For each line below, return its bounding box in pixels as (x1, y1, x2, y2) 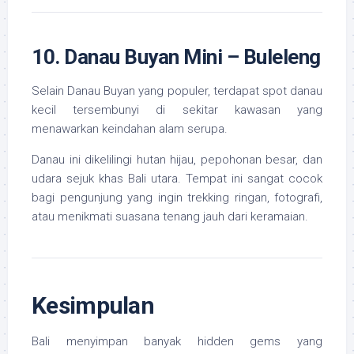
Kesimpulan (32, 292, 154, 320)
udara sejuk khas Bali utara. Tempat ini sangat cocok (32, 171, 322, 186)
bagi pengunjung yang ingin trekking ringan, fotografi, (32, 190, 322, 205)
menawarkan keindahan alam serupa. (32, 122, 228, 137)
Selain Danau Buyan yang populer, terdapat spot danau (32, 84, 322, 99)
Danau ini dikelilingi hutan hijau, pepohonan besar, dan (32, 153, 322, 168)
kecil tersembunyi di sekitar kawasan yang (32, 103, 322, 118)
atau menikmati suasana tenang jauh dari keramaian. (32, 209, 308, 224)
